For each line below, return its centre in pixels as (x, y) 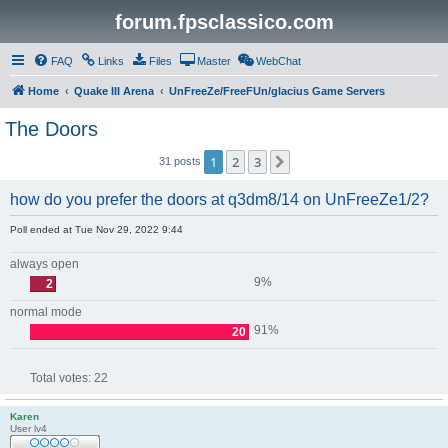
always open (44, 264)
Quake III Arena (114, 91)
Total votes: (62, 378)
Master (214, 61)
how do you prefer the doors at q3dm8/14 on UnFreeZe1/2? (219, 199)
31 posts (181, 160)
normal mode (46, 312)
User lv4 (28, 428)
